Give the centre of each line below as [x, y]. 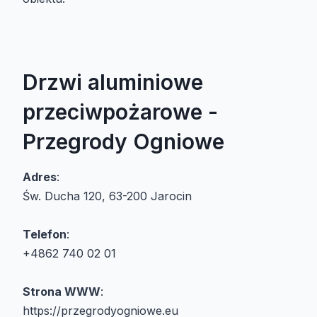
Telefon [45, 235]
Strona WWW [62, 292]
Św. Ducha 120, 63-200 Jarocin [107, 196]
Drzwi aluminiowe [113, 82]
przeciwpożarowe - [120, 112]
